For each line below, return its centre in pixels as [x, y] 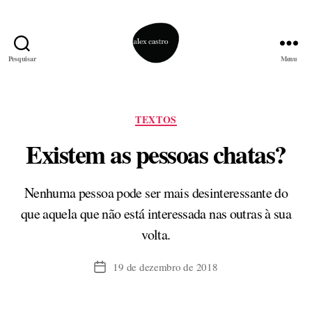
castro [170, 86]
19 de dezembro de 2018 [165, 267]
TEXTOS [156, 119]
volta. [156, 235]
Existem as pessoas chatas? [156, 154]
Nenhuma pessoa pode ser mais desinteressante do [156, 193]
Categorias [181, 117]
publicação [122, 298]
